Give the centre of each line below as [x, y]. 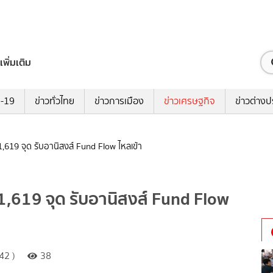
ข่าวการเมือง [119, 101]
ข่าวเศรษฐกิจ [189, 101]
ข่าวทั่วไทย [54, 101]
